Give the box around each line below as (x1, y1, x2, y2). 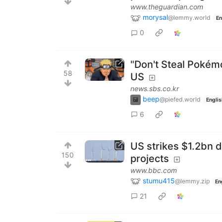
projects (130, 152, 169, 165)
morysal (143, 13, 168, 22)
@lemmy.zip (175, 177, 210, 185)
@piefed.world (160, 95, 201, 103)
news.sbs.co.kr (130, 84, 179, 93)
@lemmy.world (168, 14, 211, 22)
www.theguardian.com (130, 2, 203, 11)
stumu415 (143, 176, 175, 185)
